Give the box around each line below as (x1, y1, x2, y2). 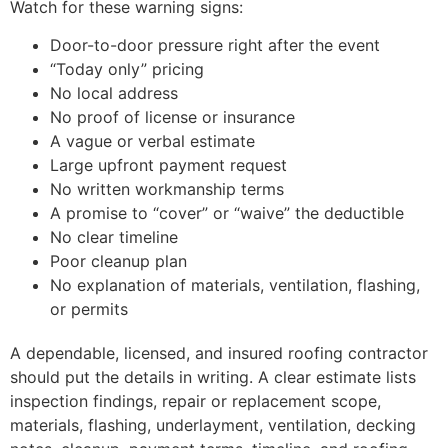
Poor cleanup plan (50, 251, 187, 272)
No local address (50, 83, 178, 104)
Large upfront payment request (50, 155, 287, 176)
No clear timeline (50, 227, 178, 248)
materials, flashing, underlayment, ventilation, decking (10, 415, 416, 436)
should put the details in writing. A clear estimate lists (10, 367, 416, 388)
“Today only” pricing (50, 59, 204, 80)
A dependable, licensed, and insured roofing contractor (10, 343, 428, 364)
